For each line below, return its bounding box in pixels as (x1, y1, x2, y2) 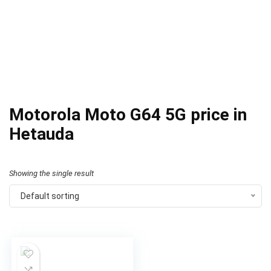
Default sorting (21, 191, 79, 201)
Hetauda (9, 124, 74, 144)
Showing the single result (9, 169, 94, 178)
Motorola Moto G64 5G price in (9, 105, 247, 125)
